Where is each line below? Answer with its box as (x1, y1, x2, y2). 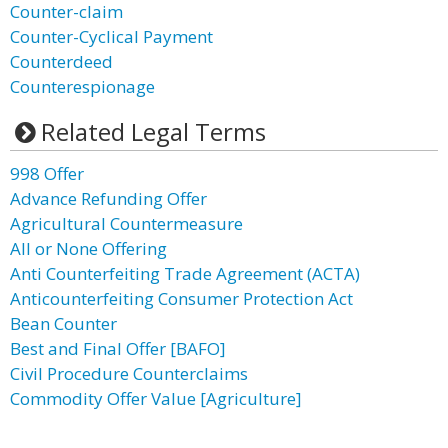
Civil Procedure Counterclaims (10, 362, 248, 385)
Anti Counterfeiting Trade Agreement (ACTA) (10, 262, 360, 285)
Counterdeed (10, 50, 113, 73)
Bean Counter (10, 312, 117, 335)
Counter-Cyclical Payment (10, 25, 213, 48)
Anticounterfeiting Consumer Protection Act (10, 287, 353, 310)
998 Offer (10, 162, 84, 185)
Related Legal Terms (40, 115, 266, 148)
